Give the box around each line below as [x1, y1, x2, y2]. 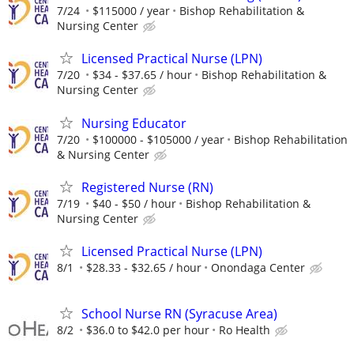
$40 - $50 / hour [92, 195, 176, 211]
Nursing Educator [81, 114, 186, 132]
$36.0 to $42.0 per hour [86, 322, 209, 338]
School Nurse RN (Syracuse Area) [81, 305, 277, 323]
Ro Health [219, 322, 270, 338]
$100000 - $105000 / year [92, 131, 224, 147]
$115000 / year [92, 3, 170, 19]
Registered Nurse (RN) [81, 178, 213, 196]
